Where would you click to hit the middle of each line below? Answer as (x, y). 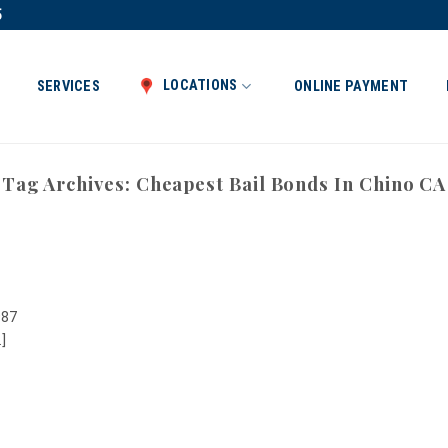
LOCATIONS (200, 85)
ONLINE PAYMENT (351, 86)
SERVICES (68, 86)
